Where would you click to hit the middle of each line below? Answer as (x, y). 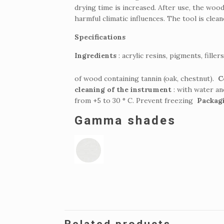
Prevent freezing (167, 100)
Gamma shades (128, 120)
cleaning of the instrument (123, 89)
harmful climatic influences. (121, 18)
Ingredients (96, 55)
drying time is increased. (116, 7)
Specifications (100, 37)
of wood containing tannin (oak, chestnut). (146, 78)
